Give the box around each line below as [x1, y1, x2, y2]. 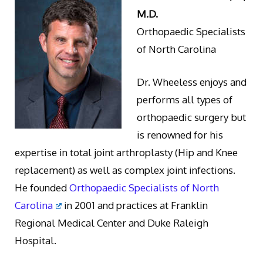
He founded [15, 181, 69, 194]
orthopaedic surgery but [137, 110, 246, 123]
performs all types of [137, 93, 232, 106]
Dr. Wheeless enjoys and [137, 75, 247, 88]
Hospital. [15, 234, 56, 247]
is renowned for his [137, 128, 223, 141]
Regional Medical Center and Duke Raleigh [15, 216, 208, 229]
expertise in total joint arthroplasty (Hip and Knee [15, 146, 238, 159]
